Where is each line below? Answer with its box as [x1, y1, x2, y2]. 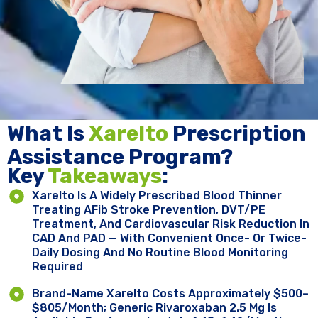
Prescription [168, 121, 306, 147]
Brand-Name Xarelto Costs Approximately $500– [32, 287, 309, 301]
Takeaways [48, 163, 162, 190]
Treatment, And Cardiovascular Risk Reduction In [32, 217, 310, 231]
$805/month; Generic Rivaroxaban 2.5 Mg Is [32, 301, 278, 315]
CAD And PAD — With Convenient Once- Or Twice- [32, 231, 307, 246]
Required [32, 260, 84, 274]
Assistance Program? [7, 144, 233, 170]
